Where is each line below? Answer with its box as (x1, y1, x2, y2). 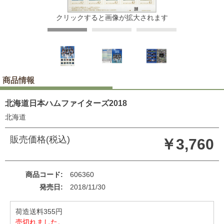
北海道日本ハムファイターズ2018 (5, 99, 127, 107)
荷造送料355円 (15, 207, 62, 215)
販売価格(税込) (10, 134, 70, 144)
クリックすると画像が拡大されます (56, 13, 168, 21)
